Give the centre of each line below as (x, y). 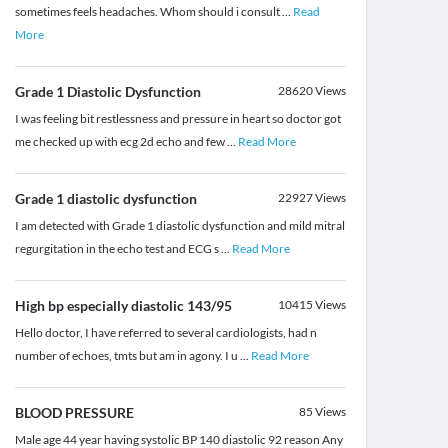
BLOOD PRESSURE (74, 413)
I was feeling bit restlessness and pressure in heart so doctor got (177, 119)
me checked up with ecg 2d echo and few (120, 142)
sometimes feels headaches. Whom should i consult (148, 12)
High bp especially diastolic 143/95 (123, 306)
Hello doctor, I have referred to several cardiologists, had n (165, 333)
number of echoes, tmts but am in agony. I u (127, 356)
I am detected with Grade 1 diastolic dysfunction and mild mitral (179, 226)
